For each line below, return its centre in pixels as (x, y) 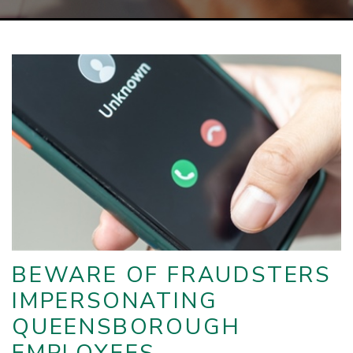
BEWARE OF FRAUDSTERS (171, 275)
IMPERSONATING (115, 301)
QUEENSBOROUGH (126, 327)
